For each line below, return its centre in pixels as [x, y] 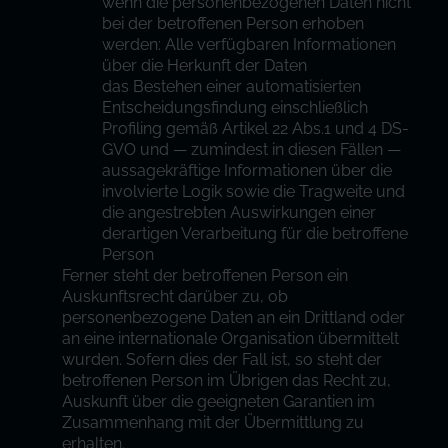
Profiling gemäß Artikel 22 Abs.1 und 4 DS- [256, 128]
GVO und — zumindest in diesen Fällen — [252, 149]
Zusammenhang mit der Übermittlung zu [213, 422]
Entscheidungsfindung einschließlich [235, 107]
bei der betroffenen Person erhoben [233, 23]
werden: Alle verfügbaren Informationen [249, 44]
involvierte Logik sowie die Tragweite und [254, 191]
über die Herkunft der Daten [205, 65]
